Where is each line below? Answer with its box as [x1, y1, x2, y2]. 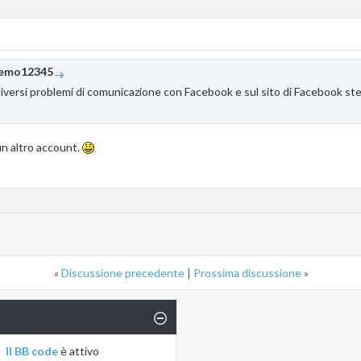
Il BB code [6, 344, 59, 359]
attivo [69, 344, 100, 359]
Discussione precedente [61, 266, 185, 280]
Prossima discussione [193, 266, 301, 280]
